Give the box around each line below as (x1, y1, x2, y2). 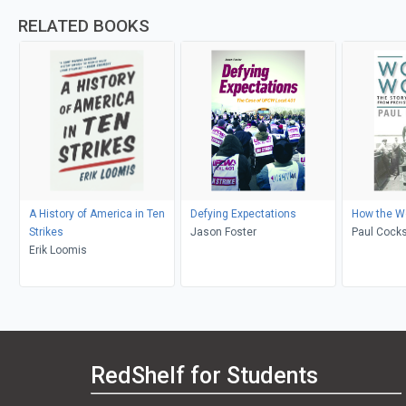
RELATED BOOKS (18, 14, 150, 36)
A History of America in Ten (28, 207, 165, 220)
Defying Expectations (189, 207, 296, 220)
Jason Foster (189, 225, 256, 238)
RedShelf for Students (91, 362, 318, 390)
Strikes (28, 225, 63, 238)
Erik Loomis (28, 243, 87, 256)
